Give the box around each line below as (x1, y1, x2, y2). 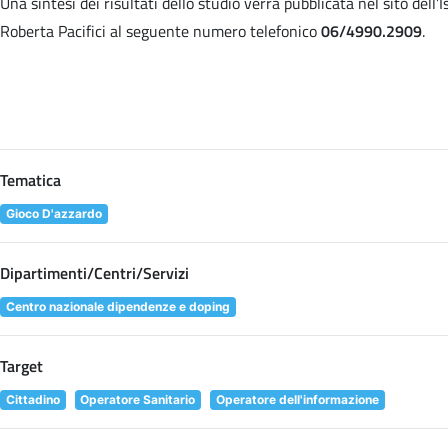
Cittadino (5, 391, 60, 407)
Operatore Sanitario (80, 391, 196, 407)
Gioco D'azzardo (5, 205, 102, 221)
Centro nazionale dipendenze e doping (5, 298, 230, 314)
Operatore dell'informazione (215, 391, 379, 407)
